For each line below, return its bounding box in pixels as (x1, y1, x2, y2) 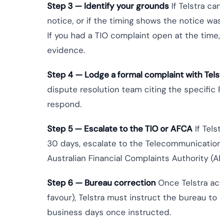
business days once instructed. (47, 207, 171, 218)
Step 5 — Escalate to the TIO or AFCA (47, 123, 192, 134)
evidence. (47, 45, 85, 55)
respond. (47, 99, 82, 110)
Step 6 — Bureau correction (47, 177, 156, 188)
